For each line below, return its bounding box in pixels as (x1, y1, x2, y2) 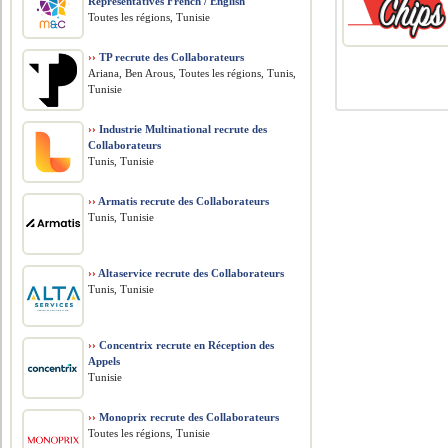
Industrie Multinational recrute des (96, 123, 268, 135)
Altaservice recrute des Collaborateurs (96, 267, 285, 279)
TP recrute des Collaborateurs (96, 51, 245, 63)
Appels (88, 355, 121, 367)
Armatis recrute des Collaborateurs (96, 195, 270, 207)
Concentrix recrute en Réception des (96, 339, 275, 351)
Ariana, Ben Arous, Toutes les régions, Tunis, (88, 67, 297, 79)
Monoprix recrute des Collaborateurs (96, 411, 280, 423)
